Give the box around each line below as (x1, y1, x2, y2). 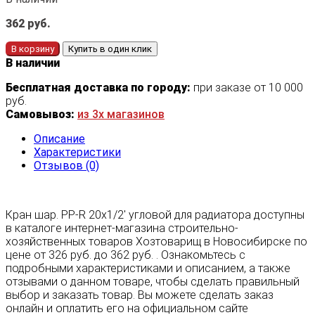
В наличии (6, 56, 60, 70)
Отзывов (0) (34, 158, 99, 172)
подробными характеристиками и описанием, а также (6, 261, 290, 275)
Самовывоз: (6, 107, 75, 121)
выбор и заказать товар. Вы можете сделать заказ (6, 288, 274, 302)
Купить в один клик (68, 43, 152, 54)
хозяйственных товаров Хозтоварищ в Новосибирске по (6, 234, 307, 248)
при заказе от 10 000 (191, 80, 303, 94)
